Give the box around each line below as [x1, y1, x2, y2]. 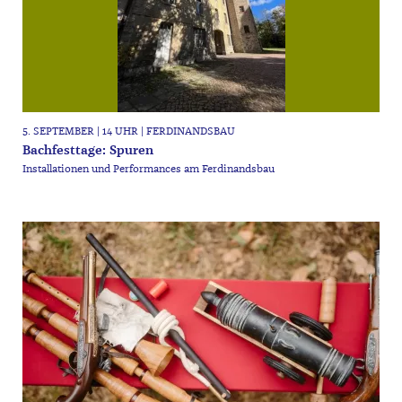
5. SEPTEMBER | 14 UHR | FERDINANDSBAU [22, 124, 235, 138]
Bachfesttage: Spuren [22, 141, 153, 159]
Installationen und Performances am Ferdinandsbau [22, 162, 275, 176]
